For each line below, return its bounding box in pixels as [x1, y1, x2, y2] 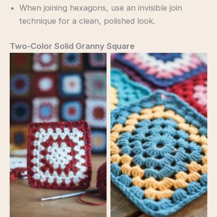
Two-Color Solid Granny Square [10, 41, 135, 51]
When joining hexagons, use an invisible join [19, 3, 182, 13]
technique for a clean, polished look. [19, 16, 155, 26]
